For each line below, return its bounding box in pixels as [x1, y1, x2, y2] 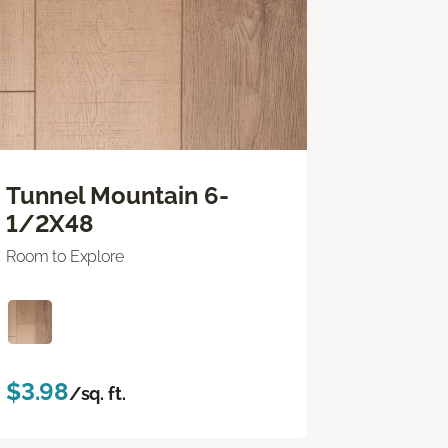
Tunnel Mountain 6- [6, 180, 229, 210]
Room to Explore [6, 246, 124, 266]
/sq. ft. [68, 382, 126, 404]
